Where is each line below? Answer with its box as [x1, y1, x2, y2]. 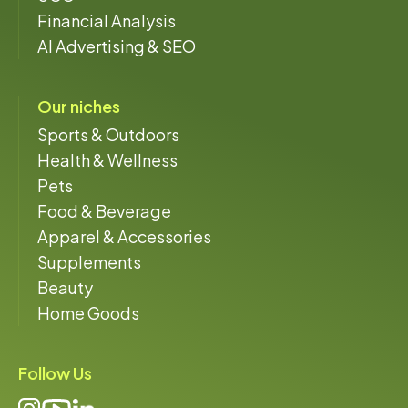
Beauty [37, 276, 93, 298]
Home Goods [37, 301, 139, 323]
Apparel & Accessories [37, 225, 211, 247]
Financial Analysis [37, 9, 176, 31]
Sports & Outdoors [37, 123, 179, 145]
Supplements [37, 250, 141, 272]
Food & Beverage [37, 199, 171, 221]
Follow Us [18, 362, 92, 383]
